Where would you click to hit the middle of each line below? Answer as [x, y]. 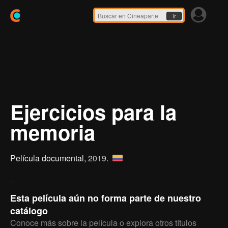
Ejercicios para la [93, 112]
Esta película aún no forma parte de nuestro [106, 198]
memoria [53, 132]
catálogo [29, 211]
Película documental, [49, 158]
